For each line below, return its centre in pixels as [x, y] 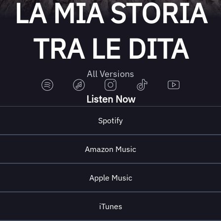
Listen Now [110, 99]
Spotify [110, 120]
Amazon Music [110, 149]
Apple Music [110, 178]
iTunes [110, 206]
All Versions [110, 74]
